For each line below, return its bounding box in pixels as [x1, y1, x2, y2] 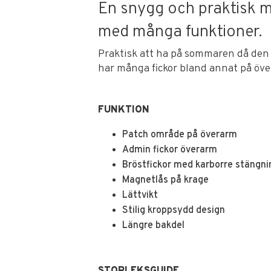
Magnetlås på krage [122, 174, 209, 186]
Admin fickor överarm [122, 143, 217, 156]
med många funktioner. [98, 22, 262, 43]
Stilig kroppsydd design [122, 204, 225, 217]
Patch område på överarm [122, 128, 237, 141]
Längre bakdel [122, 219, 184, 232]
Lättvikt [122, 189, 158, 201]
